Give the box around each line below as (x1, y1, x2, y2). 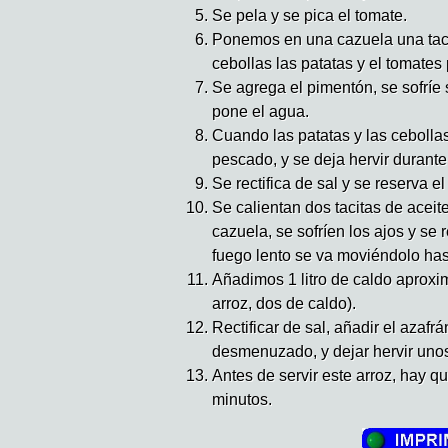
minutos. (212, 391, 272, 409)
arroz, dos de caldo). (212, 295, 356, 313)
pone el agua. (212, 103, 309, 121)
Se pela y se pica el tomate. (212, 7, 407, 25)
